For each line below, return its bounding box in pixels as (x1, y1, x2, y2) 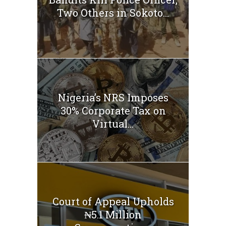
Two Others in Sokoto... (57, 6, 169, 20)
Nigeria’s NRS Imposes (58, 90, 168, 104)
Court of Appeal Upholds (52, 194, 174, 208)
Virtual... (92, 117, 134, 130)
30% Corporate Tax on (60, 103, 166, 117)
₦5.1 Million (84, 207, 142, 221)
